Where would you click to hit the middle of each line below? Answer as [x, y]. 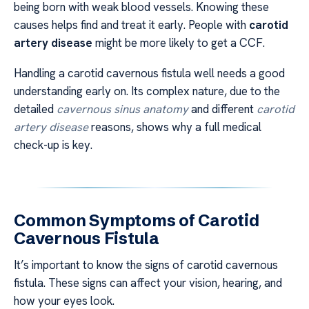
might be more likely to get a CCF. [179, 42]
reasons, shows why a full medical [175, 127]
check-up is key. [53, 145]
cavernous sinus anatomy [122, 109]
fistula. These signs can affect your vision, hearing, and [148, 283]
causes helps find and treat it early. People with [131, 24]
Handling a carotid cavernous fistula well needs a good [149, 73]
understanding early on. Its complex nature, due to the [147, 91]
